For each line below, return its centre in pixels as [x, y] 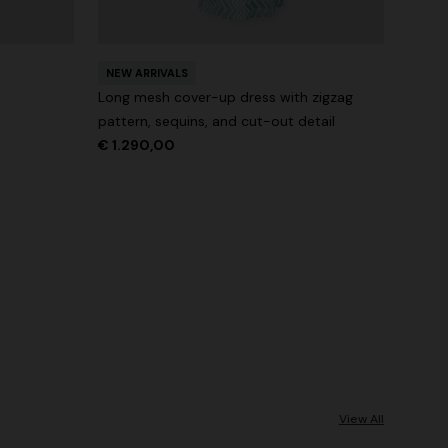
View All [361, 419]
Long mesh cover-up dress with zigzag [225, 97]
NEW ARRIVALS [147, 73]
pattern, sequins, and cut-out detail [216, 121]
